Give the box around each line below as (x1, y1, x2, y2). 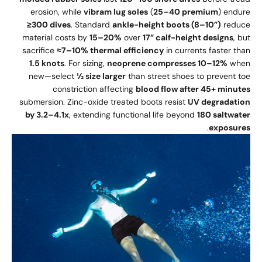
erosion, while (30, 6, 84, 18)
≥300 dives (27, 19, 71, 30)
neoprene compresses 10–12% (107, 58, 227, 69)
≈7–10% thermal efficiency (57, 45, 164, 56)
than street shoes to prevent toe (126, 71, 250, 82)
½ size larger (77, 71, 126, 82)
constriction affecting (53, 84, 136, 95)
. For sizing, (64, 58, 107, 69)
